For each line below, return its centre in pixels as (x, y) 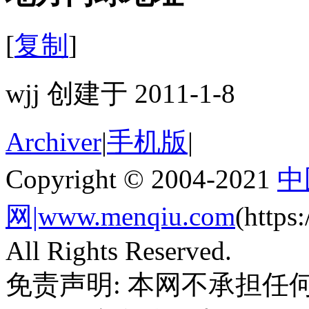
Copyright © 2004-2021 (141, 179)
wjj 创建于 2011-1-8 (120, 94)
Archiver (53, 142)
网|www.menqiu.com (120, 217)
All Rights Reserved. (119, 251)
